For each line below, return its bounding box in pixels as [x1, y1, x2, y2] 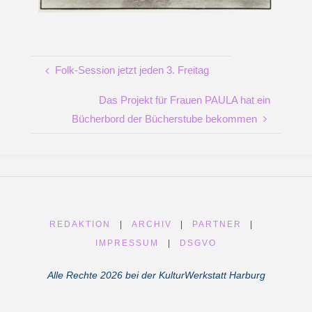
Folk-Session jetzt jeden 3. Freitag [55, 64, 210, 77]
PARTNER [192, 219, 242, 230]
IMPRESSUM [95, 238, 159, 249]
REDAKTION [49, 219, 111, 230]
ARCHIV [131, 219, 172, 230]
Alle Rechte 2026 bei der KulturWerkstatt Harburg [47, 270, 265, 281]
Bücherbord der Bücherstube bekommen [71, 112, 257, 125]
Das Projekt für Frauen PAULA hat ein [98, 93, 270, 106]
